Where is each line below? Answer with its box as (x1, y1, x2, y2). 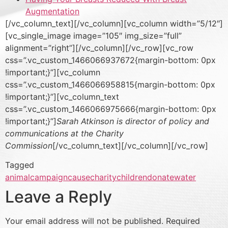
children (117, 172, 147, 183)
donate (147, 172, 174, 183)
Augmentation (25, 6, 79, 16)
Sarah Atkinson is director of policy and (56, 116, 209, 126)
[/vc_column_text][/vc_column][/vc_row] (52, 140, 208, 151)
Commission (5, 140, 52, 151)
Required (166, 216, 200, 226)
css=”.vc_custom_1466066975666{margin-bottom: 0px (5, 103, 216, 114)
